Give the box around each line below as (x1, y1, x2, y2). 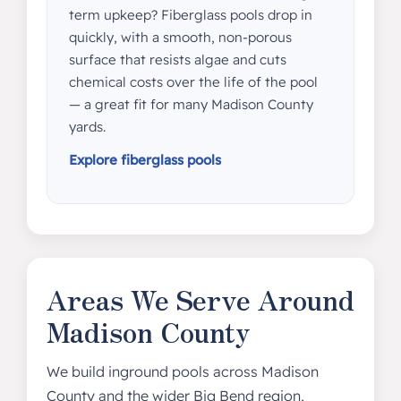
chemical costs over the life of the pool (68, 73, 318, 90)
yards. (68, 118, 106, 135)
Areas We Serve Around (46, 279, 354, 319)
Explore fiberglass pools (68, 151, 221, 168)
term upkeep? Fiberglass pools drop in (68, 6, 312, 23)
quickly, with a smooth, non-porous (68, 29, 292, 46)
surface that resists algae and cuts (68, 51, 286, 68)
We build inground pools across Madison (46, 363, 319, 380)
